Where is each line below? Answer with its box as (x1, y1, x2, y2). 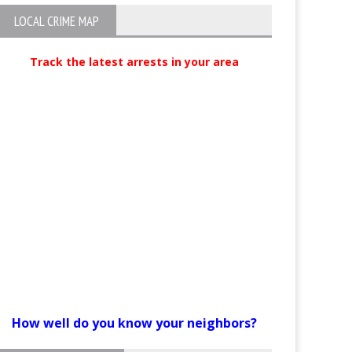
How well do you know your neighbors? (12, 314, 257, 332)
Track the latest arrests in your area (30, 54, 239, 69)
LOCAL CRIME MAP (14, 13, 99, 30)
